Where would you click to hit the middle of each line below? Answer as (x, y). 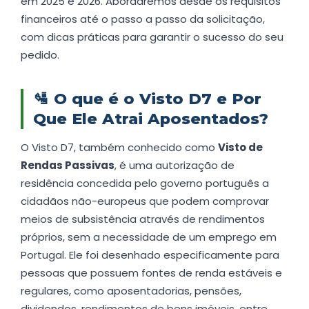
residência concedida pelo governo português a (145, 183)
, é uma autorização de (175, 166)
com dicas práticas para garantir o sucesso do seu (152, 37)
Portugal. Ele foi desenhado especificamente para (150, 255)
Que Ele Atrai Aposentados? (151, 119)
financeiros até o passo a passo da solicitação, (143, 19)
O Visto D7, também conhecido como (119, 148)
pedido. (40, 55)
